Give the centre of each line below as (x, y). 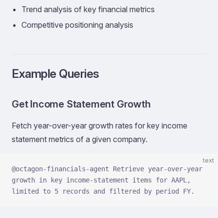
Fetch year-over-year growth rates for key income (100, 126)
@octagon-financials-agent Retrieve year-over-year (107, 169)
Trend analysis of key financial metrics (88, 9)
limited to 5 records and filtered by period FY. (103, 191)
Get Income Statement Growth (81, 104)
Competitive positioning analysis (77, 25)
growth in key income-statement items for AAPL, (101, 180)
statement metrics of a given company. (80, 139)
